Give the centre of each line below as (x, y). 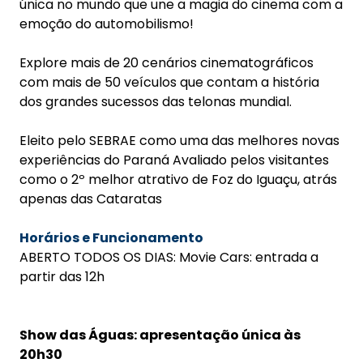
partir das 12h (62, 277)
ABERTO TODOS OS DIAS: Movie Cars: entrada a (169, 258)
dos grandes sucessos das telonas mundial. (156, 102)
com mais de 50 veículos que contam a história (169, 83)
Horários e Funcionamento (111, 238)
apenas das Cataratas (91, 199)
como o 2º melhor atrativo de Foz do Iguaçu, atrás (178, 180)
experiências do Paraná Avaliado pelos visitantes (174, 160)
